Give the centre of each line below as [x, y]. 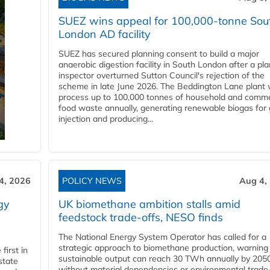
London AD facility [105, 34]
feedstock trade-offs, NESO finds [141, 218]
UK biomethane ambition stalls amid [149, 204]
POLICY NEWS [92, 181]
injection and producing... [106, 119]
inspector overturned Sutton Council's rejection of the [162, 76]
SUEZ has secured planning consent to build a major [159, 54]
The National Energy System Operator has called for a [162, 237]
